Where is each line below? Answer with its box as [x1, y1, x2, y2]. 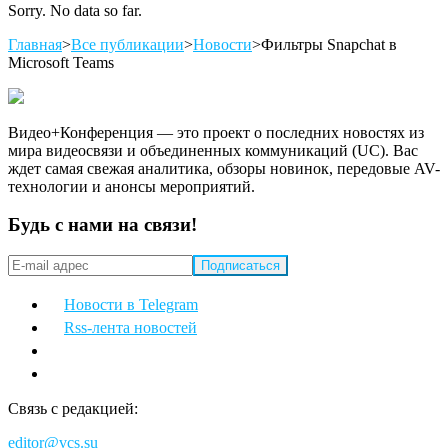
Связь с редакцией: [8, 400, 138, 418]
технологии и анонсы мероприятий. [8, 177, 255, 195]
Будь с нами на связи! [8, 214, 197, 236]
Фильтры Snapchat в [261, 35, 397, 53]
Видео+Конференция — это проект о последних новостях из [8, 123, 424, 141]
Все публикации [71, 35, 184, 53]
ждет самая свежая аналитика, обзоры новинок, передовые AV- [8, 159, 440, 177]
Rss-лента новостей [64, 319, 197, 337]
